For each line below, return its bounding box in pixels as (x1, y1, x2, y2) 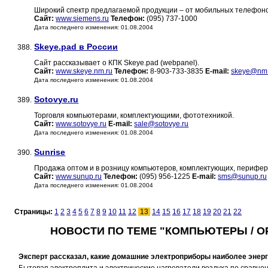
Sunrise (34, 147, 66, 157)
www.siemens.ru (56, 14, 109, 23)
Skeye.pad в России (34, 42, 118, 52)
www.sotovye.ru (56, 120, 107, 129)
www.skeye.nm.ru (56, 67, 113, 76)
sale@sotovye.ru (134, 120, 189, 129)
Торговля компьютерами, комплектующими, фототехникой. (34, 111, 234, 120)
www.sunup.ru (56, 172, 102, 181)
